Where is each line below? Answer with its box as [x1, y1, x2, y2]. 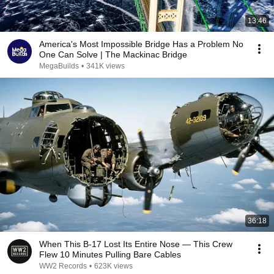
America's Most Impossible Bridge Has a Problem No [39, 39, 243, 49]
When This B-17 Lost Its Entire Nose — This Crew [39, 239, 232, 249]
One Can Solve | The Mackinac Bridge [100, 50, 187, 59]
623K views [94, 262, 133, 270]
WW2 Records [39, 262, 87, 270]
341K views [86, 62, 125, 70]
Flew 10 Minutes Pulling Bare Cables [39, 250, 181, 259]
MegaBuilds [39, 62, 79, 70]
